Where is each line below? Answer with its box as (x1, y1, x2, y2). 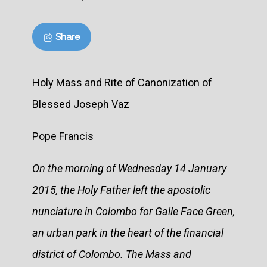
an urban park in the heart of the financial (32, 226, 223, 239)
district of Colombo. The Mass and (32, 247, 191, 260)
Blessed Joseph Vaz (32, 97, 129, 110)
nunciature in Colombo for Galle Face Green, (32, 204, 235, 218)
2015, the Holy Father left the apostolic (32, 183, 210, 196)
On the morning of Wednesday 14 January (32, 162, 226, 175)
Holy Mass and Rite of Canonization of (32, 76, 212, 89)
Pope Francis (32, 129, 94, 142)
